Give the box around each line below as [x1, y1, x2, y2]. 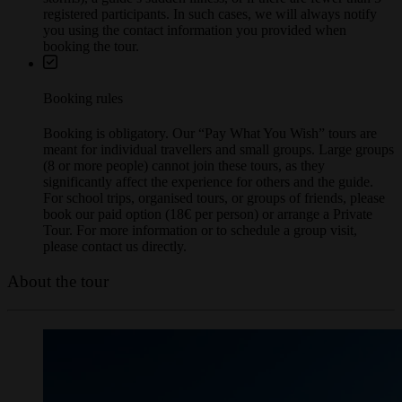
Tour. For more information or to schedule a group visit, [43, 239, 357, 255]
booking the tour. [43, 54, 139, 70]
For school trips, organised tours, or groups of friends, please [43, 206, 385, 223]
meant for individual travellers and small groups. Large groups [43, 158, 394, 174]
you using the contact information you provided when [43, 38, 346, 54]
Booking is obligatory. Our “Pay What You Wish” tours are [43, 142, 377, 158]
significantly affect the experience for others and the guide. [43, 190, 373, 206]
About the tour [7, 287, 109, 307]
